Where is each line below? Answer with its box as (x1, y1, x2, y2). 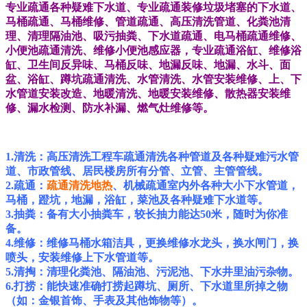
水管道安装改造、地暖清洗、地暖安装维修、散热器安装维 (5, 87, 291, 99)
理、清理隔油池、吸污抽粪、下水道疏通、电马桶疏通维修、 (5, 29, 302, 42)
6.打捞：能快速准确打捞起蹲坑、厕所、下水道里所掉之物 (5, 280, 288, 292)
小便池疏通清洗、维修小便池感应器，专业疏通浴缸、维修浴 (5, 44, 302, 56)
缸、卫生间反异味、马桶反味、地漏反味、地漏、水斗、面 (5, 58, 291, 71)
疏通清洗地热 (47, 179, 112, 191)
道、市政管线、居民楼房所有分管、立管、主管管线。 (5, 164, 271, 177)
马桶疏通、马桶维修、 (5, 15, 115, 27)
